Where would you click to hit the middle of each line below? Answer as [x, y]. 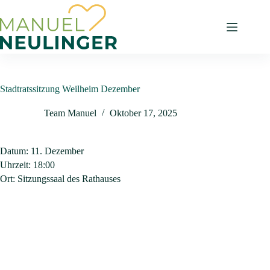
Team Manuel [70, 113]
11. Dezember [57, 151]
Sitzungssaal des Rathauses [69, 179]
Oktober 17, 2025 [143, 113]
